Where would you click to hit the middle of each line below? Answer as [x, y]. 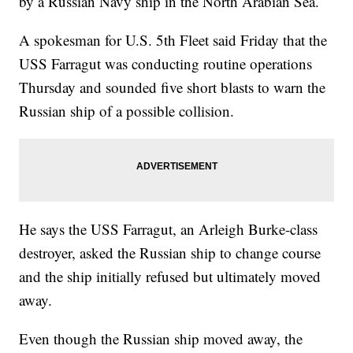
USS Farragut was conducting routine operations [166, 64]
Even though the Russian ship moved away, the [161, 339]
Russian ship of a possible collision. [127, 111]
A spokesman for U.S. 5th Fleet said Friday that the [173, 40]
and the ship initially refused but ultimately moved [170, 277]
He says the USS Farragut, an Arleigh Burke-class [169, 229]
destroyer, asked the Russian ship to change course [170, 253]
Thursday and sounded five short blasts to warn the [173, 87]
